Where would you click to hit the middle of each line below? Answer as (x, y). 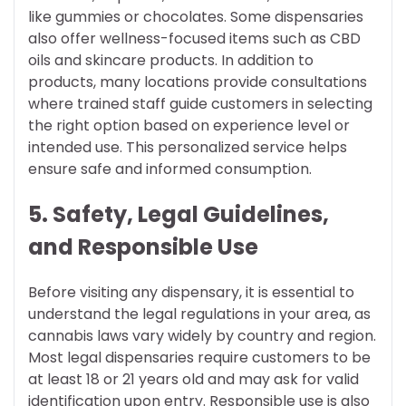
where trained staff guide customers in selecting (200, 104)
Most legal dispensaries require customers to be (199, 358)
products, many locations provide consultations (198, 82)
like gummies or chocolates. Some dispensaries (196, 17)
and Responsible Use (143, 247)
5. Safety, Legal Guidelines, (179, 215)
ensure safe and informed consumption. (170, 169)
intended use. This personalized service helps (188, 148)
